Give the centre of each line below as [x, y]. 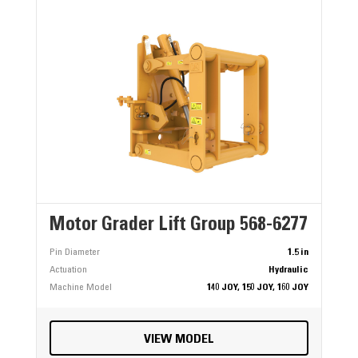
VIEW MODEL [179, 339]
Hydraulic [289, 270]
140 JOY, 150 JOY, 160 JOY [258, 287]
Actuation [68, 270]
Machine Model [80, 287]
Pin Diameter [74, 252]
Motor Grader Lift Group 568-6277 [178, 226]
